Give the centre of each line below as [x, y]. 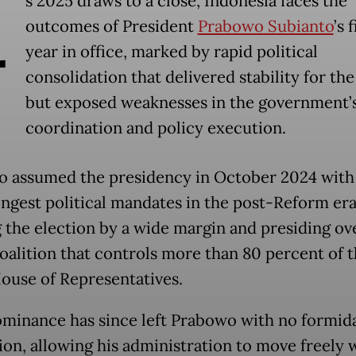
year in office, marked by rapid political [171, 52]
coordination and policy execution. [155, 128]
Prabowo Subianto [265, 27]
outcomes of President [111, 27]
